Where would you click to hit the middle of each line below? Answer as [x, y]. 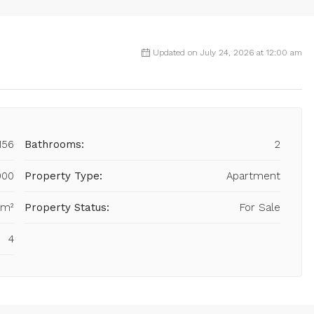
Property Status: [67, 208]
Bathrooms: [54, 145]
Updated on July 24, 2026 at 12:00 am [227, 53]
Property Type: [63, 176]
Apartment [253, 176]
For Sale [260, 208]
